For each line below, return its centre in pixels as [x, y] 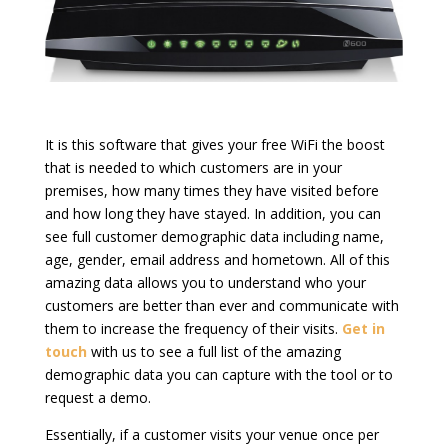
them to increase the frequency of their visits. [193, 329]
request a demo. [97, 398]
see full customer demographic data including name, [214, 237]
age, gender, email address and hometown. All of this [217, 260]
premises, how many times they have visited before [211, 191]
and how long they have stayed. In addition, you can [212, 214]
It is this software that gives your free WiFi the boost [214, 145]
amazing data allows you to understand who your [205, 283]
